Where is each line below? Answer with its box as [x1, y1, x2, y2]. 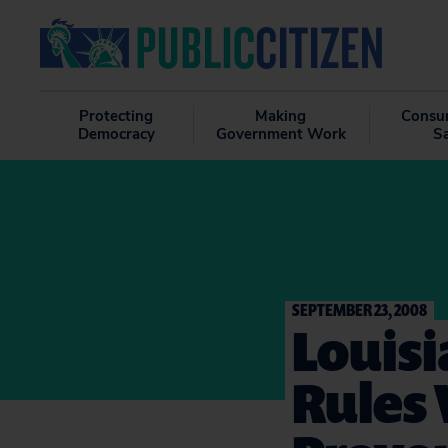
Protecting [79, 106, 154, 126]
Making [255, 106, 307, 126]
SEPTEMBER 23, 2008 [292, 298, 427, 321]
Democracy [77, 124, 155, 144]
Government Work [215, 124, 346, 144]
